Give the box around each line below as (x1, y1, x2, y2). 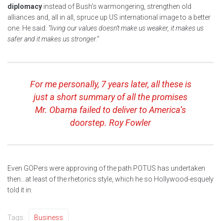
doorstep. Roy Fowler (70, 117, 151, 128)
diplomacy (7, 2, 42, 11)
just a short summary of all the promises (34, 92, 187, 103)
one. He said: (7, 24, 48, 33)
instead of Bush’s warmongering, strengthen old (42, 2, 191, 11)
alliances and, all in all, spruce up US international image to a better (7, 13, 211, 22)
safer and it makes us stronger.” (7, 35, 99, 43)
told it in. (7, 186, 33, 194)
